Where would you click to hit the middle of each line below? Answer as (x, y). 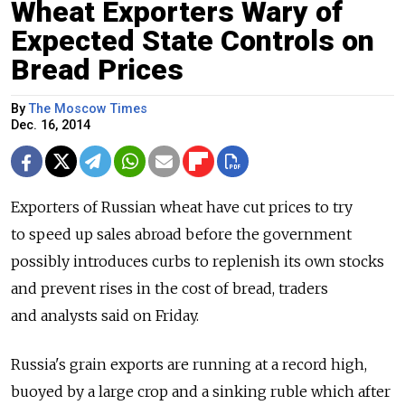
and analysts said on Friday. (105, 316)
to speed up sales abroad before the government (181, 235)
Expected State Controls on (193, 41)
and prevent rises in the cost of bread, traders (170, 289)
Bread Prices (97, 70)
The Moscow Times (88, 109)
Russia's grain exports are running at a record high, (189, 365)
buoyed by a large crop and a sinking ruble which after (201, 392)
